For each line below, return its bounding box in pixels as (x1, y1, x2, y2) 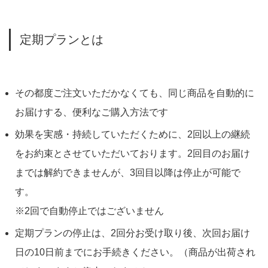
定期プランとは (20, 33, 103, 46)
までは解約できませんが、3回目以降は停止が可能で (15, 167, 240, 178)
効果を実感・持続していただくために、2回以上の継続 (15, 129, 250, 139)
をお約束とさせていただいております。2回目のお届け (15, 148, 250, 159)
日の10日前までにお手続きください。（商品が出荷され (15, 247, 255, 257)
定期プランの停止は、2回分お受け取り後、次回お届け (15, 228, 250, 238)
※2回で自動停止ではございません (15, 206, 164, 216)
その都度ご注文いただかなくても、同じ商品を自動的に (15, 88, 254, 98)
